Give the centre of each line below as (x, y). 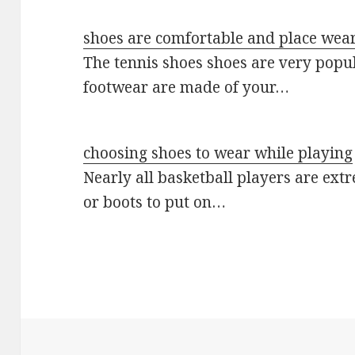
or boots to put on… (155, 202)
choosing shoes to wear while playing (218, 153)
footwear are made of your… (187, 87)
